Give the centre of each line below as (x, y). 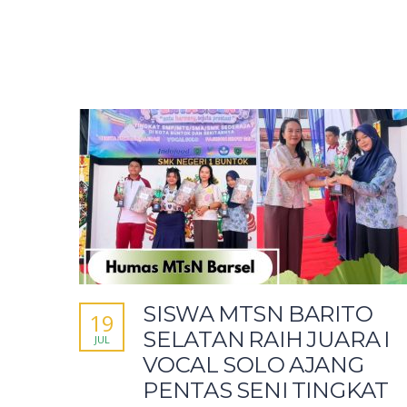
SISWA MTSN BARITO (258, 314)
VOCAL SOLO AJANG (253, 365)
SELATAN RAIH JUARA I (266, 340)
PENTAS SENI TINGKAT (266, 391)
